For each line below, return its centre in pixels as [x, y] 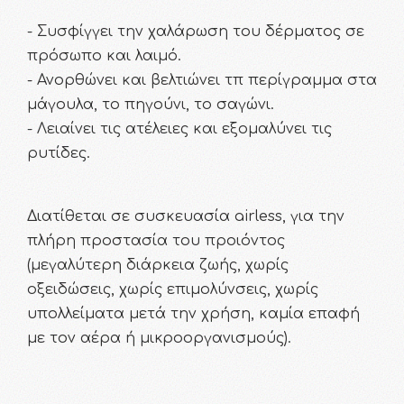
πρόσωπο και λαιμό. [104, 56]
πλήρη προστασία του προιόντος [156, 241]
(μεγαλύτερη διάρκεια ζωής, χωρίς [158, 266]
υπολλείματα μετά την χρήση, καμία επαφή [193, 314]
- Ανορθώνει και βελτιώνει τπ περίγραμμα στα [202, 81]
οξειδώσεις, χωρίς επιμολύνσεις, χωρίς [173, 290]
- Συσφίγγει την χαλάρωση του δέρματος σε [196, 32]
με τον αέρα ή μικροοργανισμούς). [159, 339]
